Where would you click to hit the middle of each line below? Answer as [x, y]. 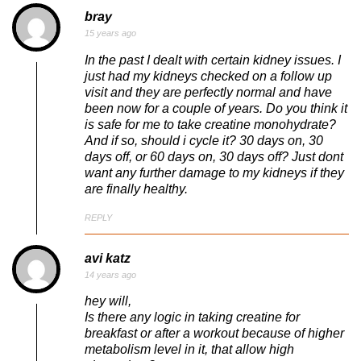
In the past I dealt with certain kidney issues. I [213, 60]
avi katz [108, 258]
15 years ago [110, 33]
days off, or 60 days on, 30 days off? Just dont [214, 156]
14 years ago [110, 274]
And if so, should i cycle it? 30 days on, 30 [204, 140]
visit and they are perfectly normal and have [208, 92]
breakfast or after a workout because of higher [214, 334]
